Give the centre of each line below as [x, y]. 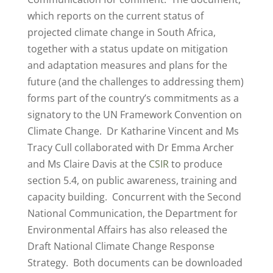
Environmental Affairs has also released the [127, 230]
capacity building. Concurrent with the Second [134, 197]
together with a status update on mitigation [127, 49]
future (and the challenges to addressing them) [135, 82]
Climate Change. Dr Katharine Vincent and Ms [133, 131]
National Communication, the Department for [132, 213]
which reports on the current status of [115, 16]
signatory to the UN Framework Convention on [134, 115]
